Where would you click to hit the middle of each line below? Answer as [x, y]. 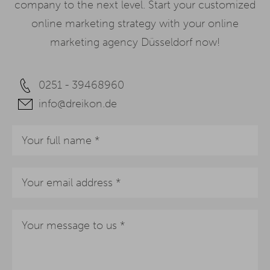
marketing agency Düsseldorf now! [135, 42]
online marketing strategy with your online [135, 24]
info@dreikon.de [78, 104]
